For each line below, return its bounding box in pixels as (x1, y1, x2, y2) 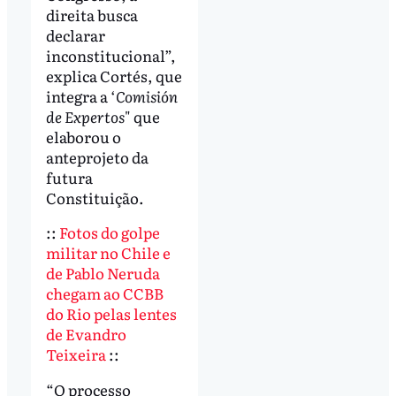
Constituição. (45, 186, 144, 209)
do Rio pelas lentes (45, 302, 177, 325)
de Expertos (45, 104, 125, 127)
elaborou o (45, 125, 121, 148)
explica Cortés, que (45, 64, 182, 87)
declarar (45, 23, 105, 46)
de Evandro (45, 323, 126, 346)
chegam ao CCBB (45, 282, 164, 305)
